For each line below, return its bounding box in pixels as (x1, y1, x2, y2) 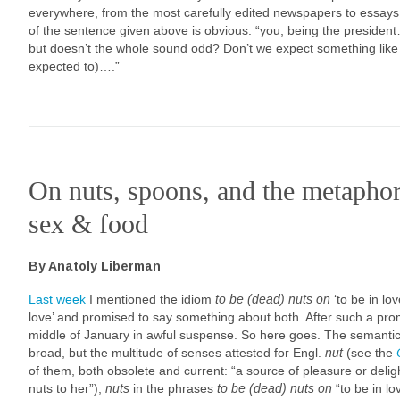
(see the (343, 346, 396, 360)
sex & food (29, 208, 148, 239)
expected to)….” (29, 59, 120, 73)
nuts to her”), (29, 381, 105, 396)
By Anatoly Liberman (29, 258, 161, 273)
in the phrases (129, 381, 217, 396)
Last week (29, 292, 86, 306)
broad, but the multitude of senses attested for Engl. (29, 346, 325, 360)
